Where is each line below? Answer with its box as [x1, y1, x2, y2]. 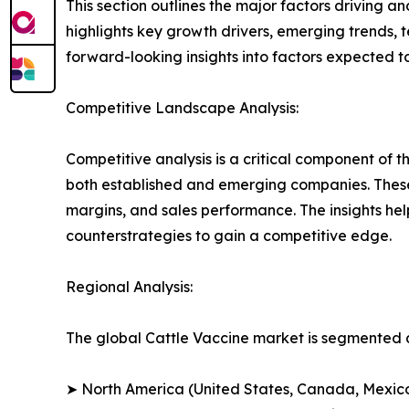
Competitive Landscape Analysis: [66, 99, 299, 118]
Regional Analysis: [66, 278, 193, 297]
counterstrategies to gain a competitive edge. [66, 226, 392, 246]
